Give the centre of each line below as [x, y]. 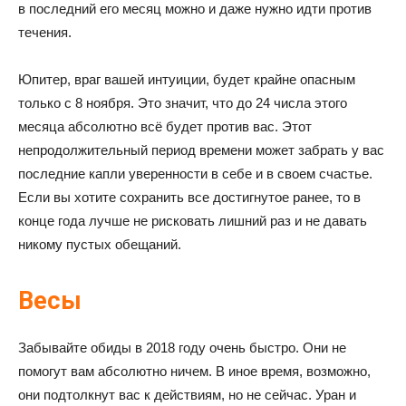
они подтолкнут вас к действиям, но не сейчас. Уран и [187, 395]
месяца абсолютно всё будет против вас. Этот [165, 126]
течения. [45, 32]
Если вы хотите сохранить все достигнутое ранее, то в [189, 197]
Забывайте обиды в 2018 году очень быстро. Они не [182, 348]
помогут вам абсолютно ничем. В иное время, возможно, [194, 371]
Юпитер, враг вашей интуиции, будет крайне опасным [187, 79]
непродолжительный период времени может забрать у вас [201, 150]
